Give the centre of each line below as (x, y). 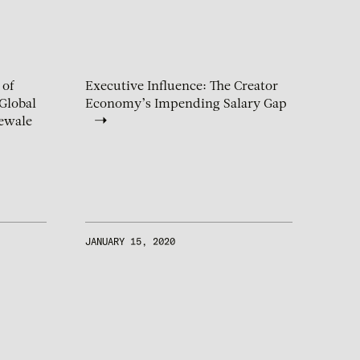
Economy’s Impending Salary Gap (186, 105)
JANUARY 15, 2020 (130, 242)
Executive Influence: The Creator (182, 87)
